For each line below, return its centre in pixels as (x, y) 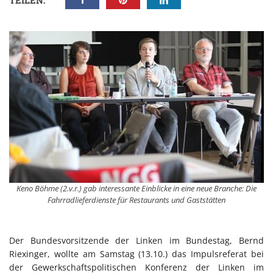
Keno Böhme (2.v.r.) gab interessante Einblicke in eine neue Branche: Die (136, 189)
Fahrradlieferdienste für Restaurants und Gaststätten (136, 200)
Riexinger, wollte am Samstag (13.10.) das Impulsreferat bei (136, 254)
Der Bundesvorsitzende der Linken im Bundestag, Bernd (136, 241)
